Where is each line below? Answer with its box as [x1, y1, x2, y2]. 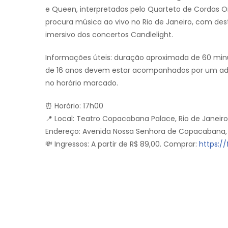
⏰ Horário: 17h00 [45, 101, 103, 111]
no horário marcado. [45, 78, 118, 88]
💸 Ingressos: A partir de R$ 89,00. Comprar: [45, 139, 199, 149]
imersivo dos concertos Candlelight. [45, 30, 173, 40]
